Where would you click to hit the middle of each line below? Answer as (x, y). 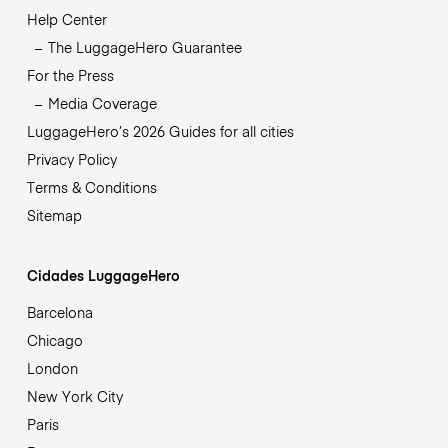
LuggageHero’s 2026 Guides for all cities (160, 130)
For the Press (70, 74)
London (52, 367)
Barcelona (59, 311)
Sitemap (54, 214)
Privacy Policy (71, 158)
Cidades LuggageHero (103, 274)
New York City (74, 395)
